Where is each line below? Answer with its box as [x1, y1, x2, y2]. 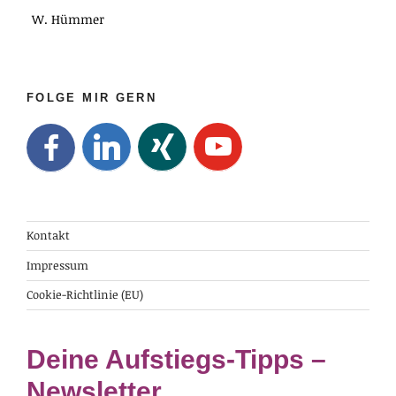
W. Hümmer [31, 10, 104, 27]
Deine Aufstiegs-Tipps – [27, 344, 326, 374]
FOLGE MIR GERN [27, 91, 157, 105]
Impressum [27, 257, 88, 273]
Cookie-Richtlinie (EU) [27, 286, 143, 302]
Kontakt [27, 227, 70, 243]
